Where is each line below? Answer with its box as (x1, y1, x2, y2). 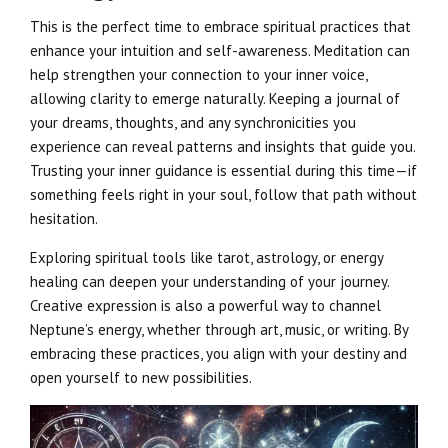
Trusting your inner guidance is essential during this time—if (30, 160, 417, 180)
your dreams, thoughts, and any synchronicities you (30, 112, 356, 132)
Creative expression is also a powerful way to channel (30, 295, 381, 315)
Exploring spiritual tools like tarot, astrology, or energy (30, 247, 383, 267)
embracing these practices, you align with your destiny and (30, 343, 407, 363)
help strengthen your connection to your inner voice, (30, 64, 367, 84)
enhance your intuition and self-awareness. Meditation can (30, 40, 410, 60)
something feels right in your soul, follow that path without (30, 184, 417, 204)
